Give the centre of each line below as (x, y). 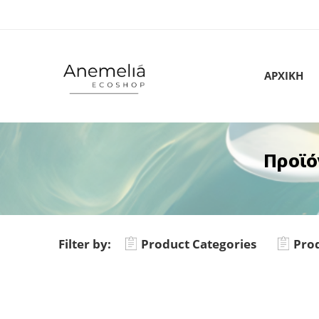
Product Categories (199, 244)
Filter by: (85, 244)
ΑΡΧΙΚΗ (283, 76)
